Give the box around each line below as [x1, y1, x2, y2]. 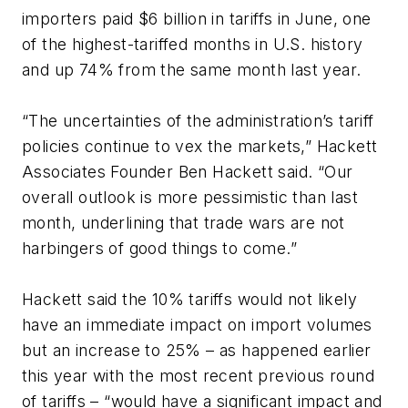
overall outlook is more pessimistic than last [22, 188, 358, 208]
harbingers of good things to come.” [22, 239, 297, 259]
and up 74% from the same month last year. [22, 60, 362, 80]
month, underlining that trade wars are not [22, 213, 345, 233]
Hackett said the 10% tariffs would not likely [22, 290, 357, 310]
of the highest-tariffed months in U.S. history [22, 35, 363, 55]
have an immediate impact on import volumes [22, 315, 372, 335]
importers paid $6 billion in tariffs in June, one [22, 9, 372, 29]
